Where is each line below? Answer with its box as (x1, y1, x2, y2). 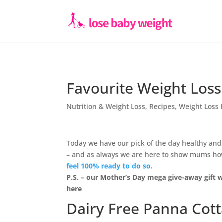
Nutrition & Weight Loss (66, 102, 146, 111)
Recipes (149, 102, 175, 111)
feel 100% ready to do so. (66, 161, 153, 170)
